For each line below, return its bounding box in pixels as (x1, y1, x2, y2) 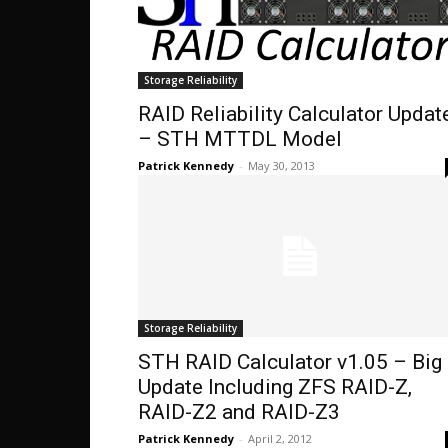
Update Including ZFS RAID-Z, (138, 375, 412, 399)
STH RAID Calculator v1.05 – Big (138, 350, 442, 374)
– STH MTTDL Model (138, 127, 342, 151)
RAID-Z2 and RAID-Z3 (138, 400, 340, 424)
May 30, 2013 (248, 158, 315, 173)
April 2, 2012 (248, 431, 312, 446)
